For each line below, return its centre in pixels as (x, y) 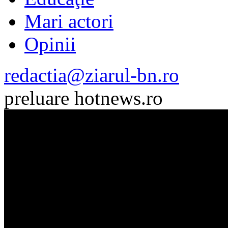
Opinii (50, 44)
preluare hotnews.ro (83, 98)
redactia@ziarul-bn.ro (92, 75)
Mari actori (69, 21)
